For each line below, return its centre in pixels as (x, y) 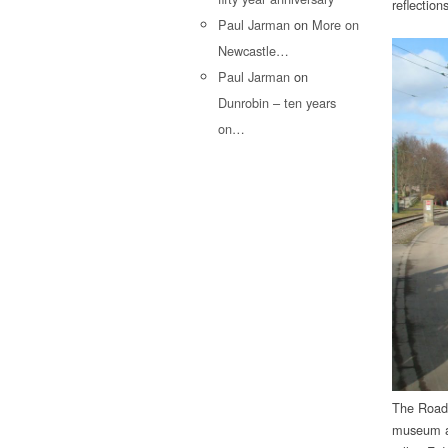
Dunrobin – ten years (277, 102)
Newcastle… (253, 50)
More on (335, 24)
